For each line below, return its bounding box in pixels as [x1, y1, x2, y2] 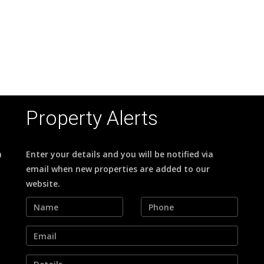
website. [26, 178, 60, 189]
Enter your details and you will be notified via [26, 148, 213, 160]
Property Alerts [26, 106, 158, 130]
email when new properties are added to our [26, 163, 210, 174]
